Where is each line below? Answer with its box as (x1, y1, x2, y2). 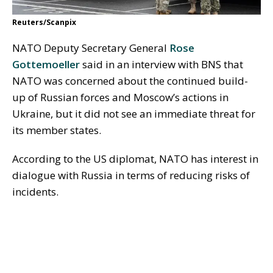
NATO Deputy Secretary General (12, 41, 169, 55)
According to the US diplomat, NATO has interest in (12, 152, 258, 166)
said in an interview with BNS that (80, 57, 243, 72)
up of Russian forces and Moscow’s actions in (12, 90, 229, 105)
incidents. (12, 185, 58, 199)
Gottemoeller (12, 57, 80, 72)
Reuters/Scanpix (12, 17, 76, 28)
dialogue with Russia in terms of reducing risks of (12, 168, 250, 183)
